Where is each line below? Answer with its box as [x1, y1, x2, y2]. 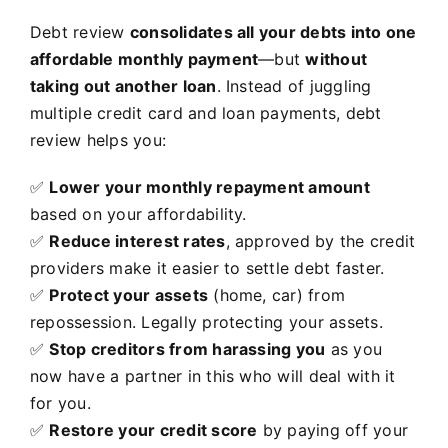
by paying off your [257, 420, 409, 441]
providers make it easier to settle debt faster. [30, 258, 390, 279]
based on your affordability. [30, 204, 247, 225]
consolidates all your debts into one [129, 22, 417, 43]
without [305, 49, 368, 70]
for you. [30, 393, 91, 414]
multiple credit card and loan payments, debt [30, 103, 382, 124]
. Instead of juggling [216, 76, 372, 97]
